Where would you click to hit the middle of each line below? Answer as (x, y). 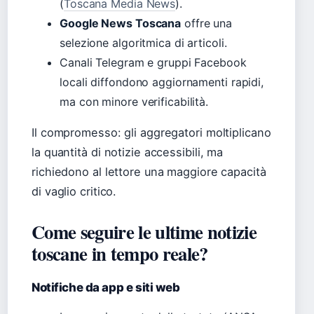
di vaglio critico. (74, 192)
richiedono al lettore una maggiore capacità (149, 172)
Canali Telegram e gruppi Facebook (153, 63)
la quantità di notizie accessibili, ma (128, 152)
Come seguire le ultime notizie (144, 232)
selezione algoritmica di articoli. (143, 43)
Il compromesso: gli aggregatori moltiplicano (151, 133)
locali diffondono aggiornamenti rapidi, (162, 82)
